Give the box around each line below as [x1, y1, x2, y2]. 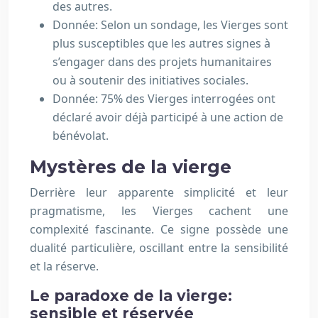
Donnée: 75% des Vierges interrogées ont [53, 91, 275, 106]
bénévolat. [53, 128, 109, 143]
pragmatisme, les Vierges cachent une [30, 203, 288, 219]
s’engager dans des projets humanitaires [53, 54, 272, 70]
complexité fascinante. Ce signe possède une [30, 221, 288, 237]
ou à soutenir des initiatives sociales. [53, 72, 248, 88]
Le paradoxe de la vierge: [30, 287, 232, 305]
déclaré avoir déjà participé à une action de [53, 109, 283, 125]
